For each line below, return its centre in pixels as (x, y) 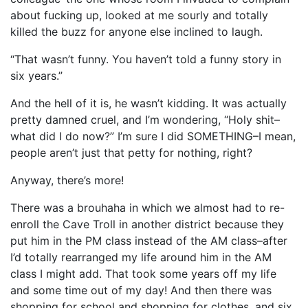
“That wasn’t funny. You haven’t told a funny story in (146, 59)
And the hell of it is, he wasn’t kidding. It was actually (148, 103)
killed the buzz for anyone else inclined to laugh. (136, 31)
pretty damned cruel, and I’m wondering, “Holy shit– (145, 119)
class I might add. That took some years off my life (143, 273)
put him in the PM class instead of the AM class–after (149, 240)
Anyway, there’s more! (67, 180)
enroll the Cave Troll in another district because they (147, 224)
